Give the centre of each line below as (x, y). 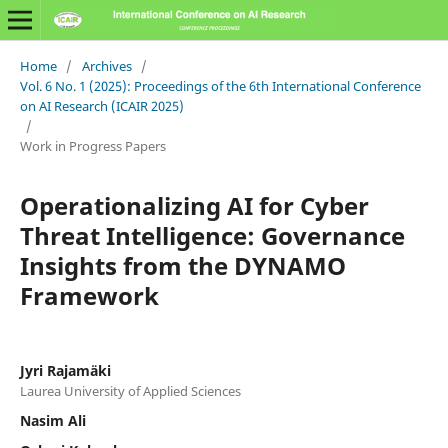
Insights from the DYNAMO (182, 265)
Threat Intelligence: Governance (212, 235)
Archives (106, 65)
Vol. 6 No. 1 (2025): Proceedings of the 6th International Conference (220, 85)
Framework (89, 295)
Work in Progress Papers (92, 145)
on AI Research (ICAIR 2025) (101, 105)
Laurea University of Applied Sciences (130, 390)
